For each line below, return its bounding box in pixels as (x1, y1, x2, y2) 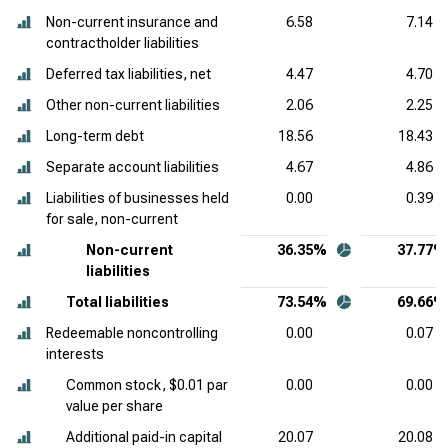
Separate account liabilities (46, 159, 219, 175)
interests (46, 346, 104, 362)
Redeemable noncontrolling (46, 325, 218, 341)
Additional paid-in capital (66, 429, 222, 445)
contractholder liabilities (46, 35, 199, 51)
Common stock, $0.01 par (66, 377, 228, 393)
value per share (66, 398, 163, 414)
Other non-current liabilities (46, 97, 220, 113)
